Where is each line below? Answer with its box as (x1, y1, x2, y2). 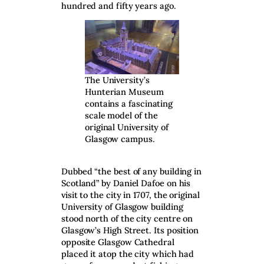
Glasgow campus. (85, 133, 155, 145)
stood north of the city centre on (61, 212, 193, 224)
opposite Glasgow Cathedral (61, 236, 174, 247)
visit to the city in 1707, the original (61, 189, 200, 200)
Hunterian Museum (85, 86, 164, 98)
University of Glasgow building (61, 200, 183, 212)
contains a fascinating (85, 98, 173, 110)
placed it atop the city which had (61, 247, 194, 259)
